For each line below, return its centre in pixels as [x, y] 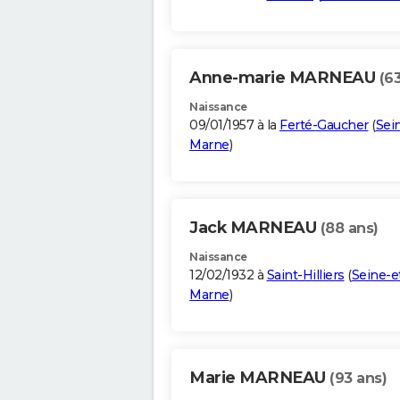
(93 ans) [358, 379]
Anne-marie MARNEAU [284, 78]
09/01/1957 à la [234, 125]
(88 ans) [349, 229]
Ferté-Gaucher [324, 125]
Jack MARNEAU [255, 228]
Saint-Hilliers [305, 275]
